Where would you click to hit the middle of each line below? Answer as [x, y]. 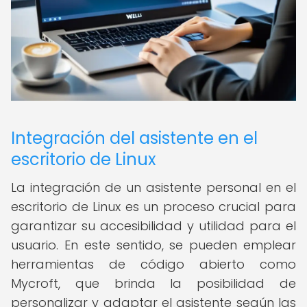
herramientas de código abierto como [153, 264]
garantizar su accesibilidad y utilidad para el [153, 226]
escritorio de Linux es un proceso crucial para [153, 207]
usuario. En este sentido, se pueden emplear [153, 245]
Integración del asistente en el [134, 138]
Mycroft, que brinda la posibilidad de [153, 283]
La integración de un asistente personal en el [153, 187]
